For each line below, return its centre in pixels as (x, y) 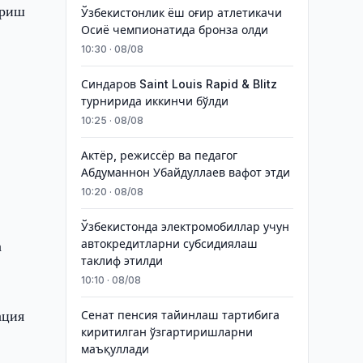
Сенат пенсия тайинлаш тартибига (180, 315)
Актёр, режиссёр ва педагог (159, 155)
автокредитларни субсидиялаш (169, 243)
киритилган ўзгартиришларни (167, 332)
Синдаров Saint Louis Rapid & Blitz (179, 84)
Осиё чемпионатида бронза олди (174, 30)
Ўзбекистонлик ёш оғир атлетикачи (181, 13)
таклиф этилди (122, 261)
